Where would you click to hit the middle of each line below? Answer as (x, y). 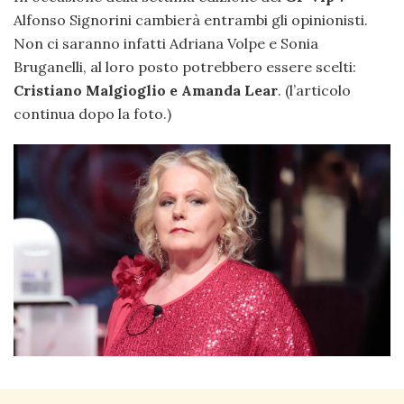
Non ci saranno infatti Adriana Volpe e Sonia (166, 44)
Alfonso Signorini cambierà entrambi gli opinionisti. (191, 20)
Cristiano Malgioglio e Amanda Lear (146, 91)
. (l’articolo (314, 91)
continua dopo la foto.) (92, 114)
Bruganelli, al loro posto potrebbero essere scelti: (185, 67)
